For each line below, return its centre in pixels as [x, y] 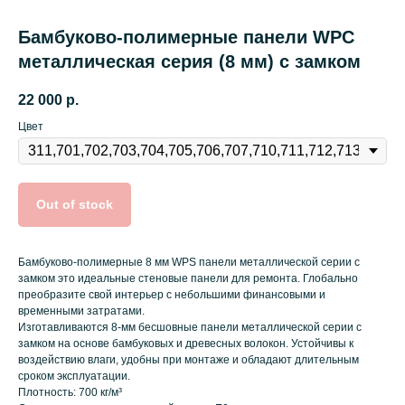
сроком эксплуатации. [74, 377]
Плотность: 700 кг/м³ [70, 393]
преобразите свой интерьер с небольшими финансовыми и [172, 295]
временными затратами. [81, 311]
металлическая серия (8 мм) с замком [189, 61]
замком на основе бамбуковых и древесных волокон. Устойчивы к [186, 344]
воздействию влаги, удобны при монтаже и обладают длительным [188, 360]
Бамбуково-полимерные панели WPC [186, 37]
